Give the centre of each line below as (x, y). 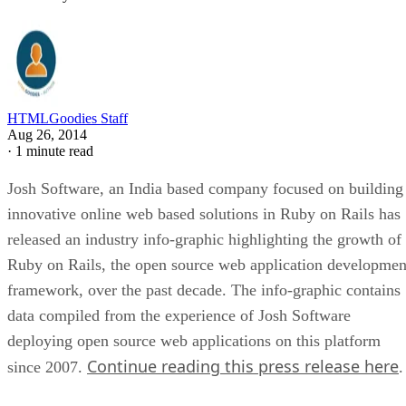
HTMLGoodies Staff (68, 118)
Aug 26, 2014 (47, 134)
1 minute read (54, 150)
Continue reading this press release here (243, 366)
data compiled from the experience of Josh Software (179, 315)
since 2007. (47, 367)
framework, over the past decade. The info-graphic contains (204, 290)
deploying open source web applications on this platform (194, 340)
